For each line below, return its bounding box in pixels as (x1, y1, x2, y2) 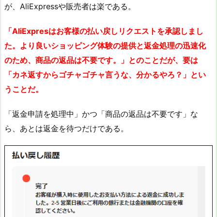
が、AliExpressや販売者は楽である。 (4, 1, 136, 12)
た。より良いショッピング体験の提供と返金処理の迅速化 (4, 40, 206, 50)
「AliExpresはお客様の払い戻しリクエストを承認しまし (4, 26, 203, 36)
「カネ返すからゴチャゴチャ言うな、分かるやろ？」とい (4, 69, 206, 79)
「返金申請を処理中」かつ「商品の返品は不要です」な (4, 108, 198, 119)
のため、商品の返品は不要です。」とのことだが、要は (4, 55, 198, 65)
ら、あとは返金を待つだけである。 (4, 123, 128, 133)
